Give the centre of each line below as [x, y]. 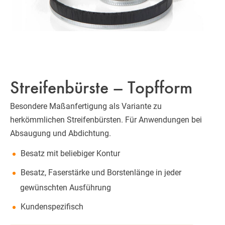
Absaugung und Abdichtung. [61, 133]
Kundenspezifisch [52, 206]
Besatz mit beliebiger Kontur [70, 153]
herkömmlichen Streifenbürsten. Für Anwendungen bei [106, 120]
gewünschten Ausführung [66, 187]
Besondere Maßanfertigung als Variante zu [86, 106]
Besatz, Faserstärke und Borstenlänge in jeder [101, 172]
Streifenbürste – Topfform [101, 87]
